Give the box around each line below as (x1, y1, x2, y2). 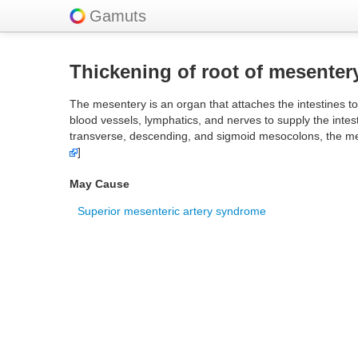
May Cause (70, 177, 129, 190)
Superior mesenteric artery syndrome (78, 205, 266, 217)
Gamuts (89, 7, 146, 25)
